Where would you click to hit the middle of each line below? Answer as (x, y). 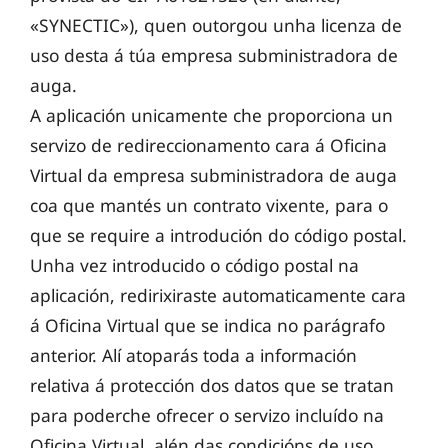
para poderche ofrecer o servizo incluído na (207, 415)
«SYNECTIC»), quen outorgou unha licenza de (216, 25)
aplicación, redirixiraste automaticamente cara (218, 295)
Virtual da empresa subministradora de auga (213, 175)
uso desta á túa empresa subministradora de (214, 55)
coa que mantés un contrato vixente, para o (209, 205)
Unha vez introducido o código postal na (194, 265)
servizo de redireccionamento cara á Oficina (208, 145)
